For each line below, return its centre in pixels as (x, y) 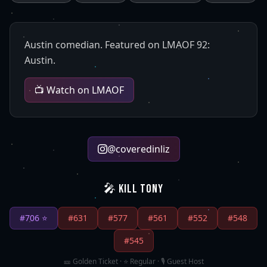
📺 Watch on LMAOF (79, 90)
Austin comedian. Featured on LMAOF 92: (117, 45)
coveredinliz (142, 149)
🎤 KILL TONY (133, 189)
